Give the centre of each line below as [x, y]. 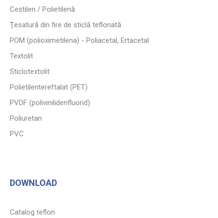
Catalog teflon [32, 212]
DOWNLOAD [33, 182]
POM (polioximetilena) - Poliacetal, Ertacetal [79, 40]
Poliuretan [26, 118]
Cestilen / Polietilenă [42, 9]
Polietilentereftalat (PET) [49, 87]
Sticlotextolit [30, 71]
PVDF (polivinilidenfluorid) [50, 102]
